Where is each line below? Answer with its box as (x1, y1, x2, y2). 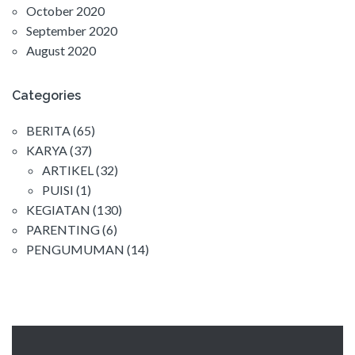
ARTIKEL (42, 162, 94, 178)
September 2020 (26, 23, 117, 39)
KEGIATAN (26, 202, 90, 218)
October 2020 (26, 3, 105, 19)
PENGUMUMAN (26, 242, 124, 258)
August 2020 (26, 43, 96, 59)
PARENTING (26, 222, 100, 238)
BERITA (26, 123, 71, 139)
